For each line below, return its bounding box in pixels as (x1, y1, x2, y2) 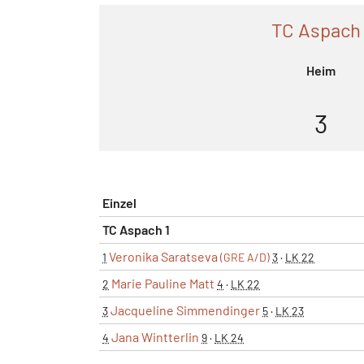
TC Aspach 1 (102, 221, 170, 237)
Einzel (102, 194, 136, 210)
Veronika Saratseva (109, 248, 220, 264)
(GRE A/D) (220, 249, 270, 264)
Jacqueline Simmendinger (110, 301, 260, 318)
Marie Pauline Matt (111, 275, 214, 291)
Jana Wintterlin (111, 328, 199, 344)
